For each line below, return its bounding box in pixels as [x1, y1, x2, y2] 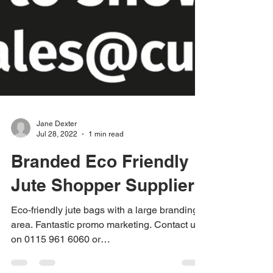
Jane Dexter [37, 207, 77, 216]
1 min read [88, 217, 124, 226]
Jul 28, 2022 [37, 217, 77, 226]
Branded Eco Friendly [11, 239, 189, 259]
